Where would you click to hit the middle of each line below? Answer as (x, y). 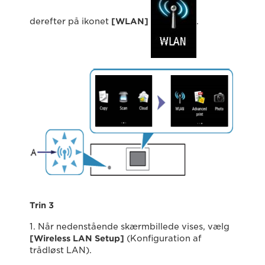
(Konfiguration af (163, 238)
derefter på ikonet (70, 21)
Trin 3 (42, 205)
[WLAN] (130, 21)
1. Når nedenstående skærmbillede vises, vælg (130, 227)
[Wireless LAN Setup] (77, 238)
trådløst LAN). (61, 250)
